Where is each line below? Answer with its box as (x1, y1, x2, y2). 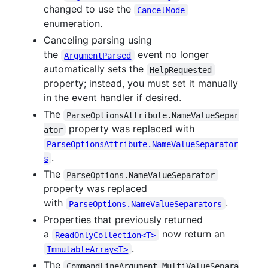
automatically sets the (44, 63, 147, 75)
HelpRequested (150, 65, 212, 75)
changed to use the (44, 3, 134, 16)
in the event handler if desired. (44, 92, 181, 104)
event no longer (134, 48, 212, 61)
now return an (159, 228, 225, 240)
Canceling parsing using (44, 34, 152, 47)
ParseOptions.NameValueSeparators (69, 199, 223, 209)
